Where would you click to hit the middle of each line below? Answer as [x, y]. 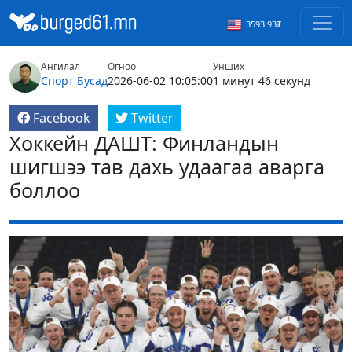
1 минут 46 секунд [262, 81]
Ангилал [60, 67]
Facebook [62, 118]
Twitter [152, 118]
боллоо [45, 191]
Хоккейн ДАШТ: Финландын [144, 143]
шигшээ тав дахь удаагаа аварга [167, 167]
